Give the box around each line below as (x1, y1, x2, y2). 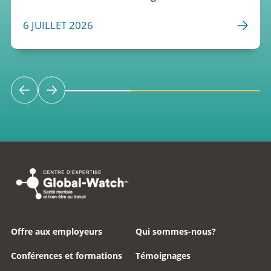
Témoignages (135, 249, 191, 261)
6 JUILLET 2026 (23, 18, 93, 33)
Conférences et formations (11, 249, 122, 261)
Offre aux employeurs (11, 225, 102, 237)
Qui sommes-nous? (135, 225, 216, 237)
